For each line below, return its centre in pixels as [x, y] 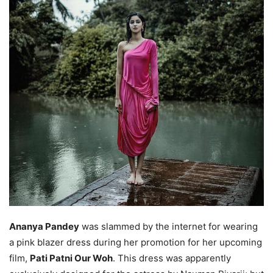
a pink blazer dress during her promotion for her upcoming [136, 243]
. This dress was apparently [172, 258]
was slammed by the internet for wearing [168, 227]
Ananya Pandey [44, 227]
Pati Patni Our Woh [71, 258]
